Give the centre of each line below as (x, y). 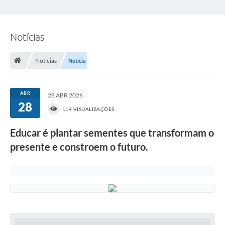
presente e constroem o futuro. (79, 147)
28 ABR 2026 (65, 95)
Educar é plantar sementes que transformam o (112, 133)
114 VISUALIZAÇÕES (88, 109)
